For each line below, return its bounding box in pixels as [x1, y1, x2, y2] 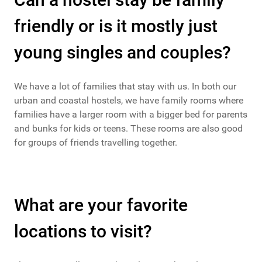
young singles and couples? [14, 42, 231, 63]
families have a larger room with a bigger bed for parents [14, 109, 247, 120]
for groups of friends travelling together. [14, 137, 177, 149]
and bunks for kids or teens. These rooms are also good [14, 123, 243, 135]
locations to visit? [14, 221, 152, 242]
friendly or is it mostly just [14, 16, 218, 37]
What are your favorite [14, 195, 188, 216]
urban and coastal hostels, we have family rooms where [14, 95, 243, 106]
